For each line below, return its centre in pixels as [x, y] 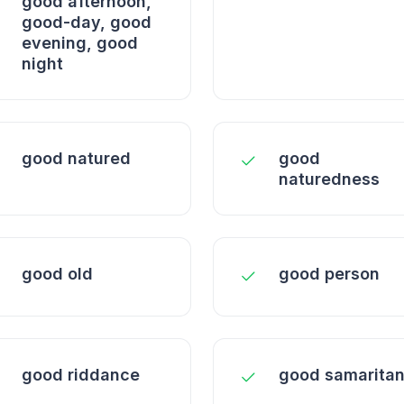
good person [329, 274]
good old [57, 274]
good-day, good [87, 22]
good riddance [81, 375]
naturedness [329, 179]
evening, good [80, 43]
